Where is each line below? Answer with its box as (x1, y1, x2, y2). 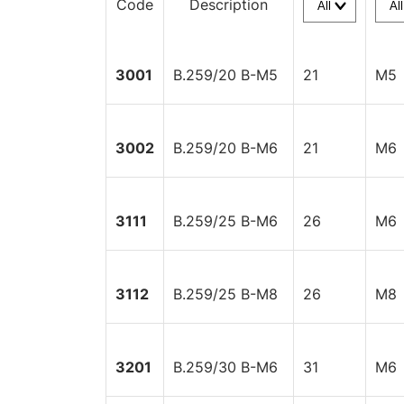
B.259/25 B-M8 (173, 285, 278, 303)
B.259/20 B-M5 (173, 66, 278, 84)
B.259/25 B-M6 (173, 212, 278, 230)
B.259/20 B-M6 (173, 139, 278, 157)
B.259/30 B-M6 (173, 358, 278, 376)
